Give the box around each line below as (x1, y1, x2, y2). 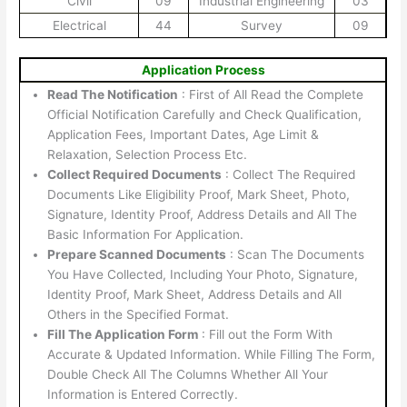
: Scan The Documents (226, 246, 365, 262)
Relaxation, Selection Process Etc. (47, 146, 248, 162)
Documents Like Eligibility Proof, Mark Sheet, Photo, (47, 186, 351, 202)
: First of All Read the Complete (178, 86, 364, 102)
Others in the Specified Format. (47, 306, 230, 322)
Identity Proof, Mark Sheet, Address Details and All (47, 286, 342, 302)
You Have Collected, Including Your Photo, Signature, (47, 266, 359, 282)
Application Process (141, 62, 265, 77)
